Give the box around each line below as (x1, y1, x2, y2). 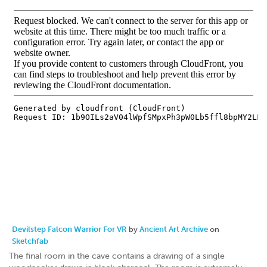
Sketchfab (12, 237, 48, 246)
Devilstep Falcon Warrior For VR (12, 225, 129, 234)
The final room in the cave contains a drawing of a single (9, 251, 225, 262)
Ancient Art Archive (139, 225, 210, 234)
